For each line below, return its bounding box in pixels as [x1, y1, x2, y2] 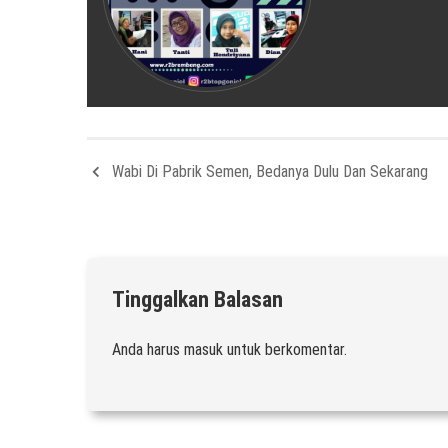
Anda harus [112, 340, 184, 360]
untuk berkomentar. [223, 340, 347, 360]
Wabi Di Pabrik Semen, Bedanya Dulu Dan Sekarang [112, 162, 428, 182]
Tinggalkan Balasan [112, 287, 283, 313]
